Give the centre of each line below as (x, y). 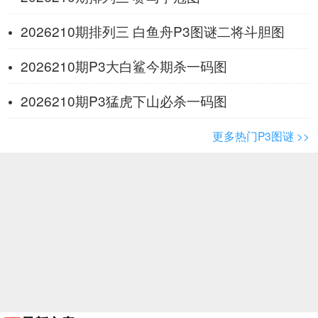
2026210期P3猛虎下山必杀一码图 (124, 100)
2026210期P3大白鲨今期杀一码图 (124, 65)
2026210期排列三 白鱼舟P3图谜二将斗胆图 (152, 31)
